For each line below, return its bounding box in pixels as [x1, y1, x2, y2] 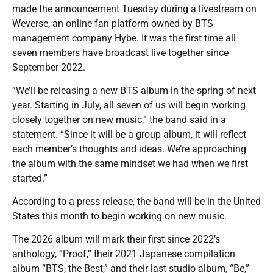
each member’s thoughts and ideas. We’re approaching [12, 143, 246, 155]
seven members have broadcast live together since [12, 47, 229, 59]
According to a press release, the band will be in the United [12, 196, 261, 208]
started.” [12, 172, 48, 185]
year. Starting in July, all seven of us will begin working [12, 99, 246, 112]
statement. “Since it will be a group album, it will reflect [12, 129, 246, 141]
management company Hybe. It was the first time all [12, 32, 236, 44]
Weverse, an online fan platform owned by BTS [12, 18, 213, 30]
